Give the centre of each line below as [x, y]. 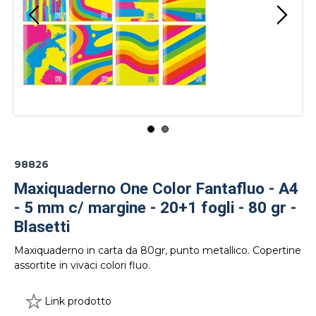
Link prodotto [78, 301]
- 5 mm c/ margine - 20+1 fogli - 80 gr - [155, 208]
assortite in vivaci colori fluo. [82, 265]
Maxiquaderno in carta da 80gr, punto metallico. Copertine [158, 250]
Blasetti [42, 227]
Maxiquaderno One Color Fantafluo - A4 [156, 189]
